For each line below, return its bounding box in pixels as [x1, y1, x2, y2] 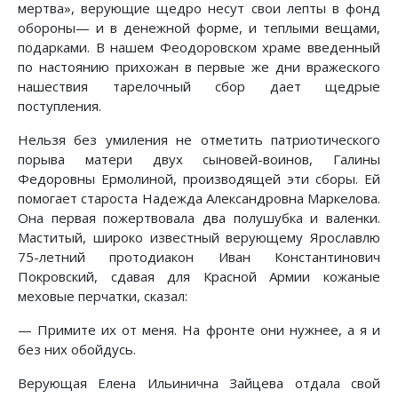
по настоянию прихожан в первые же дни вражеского [18, 57, 380, 76]
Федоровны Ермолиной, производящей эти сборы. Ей [18, 169, 380, 187]
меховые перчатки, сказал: [18, 286, 187, 305]
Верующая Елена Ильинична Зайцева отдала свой [18, 373, 380, 392]
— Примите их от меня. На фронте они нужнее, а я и [18, 320, 380, 338]
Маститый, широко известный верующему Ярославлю [18, 227, 380, 246]
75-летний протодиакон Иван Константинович [18, 247, 380, 266]
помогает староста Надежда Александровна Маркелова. [18, 188, 380, 207]
